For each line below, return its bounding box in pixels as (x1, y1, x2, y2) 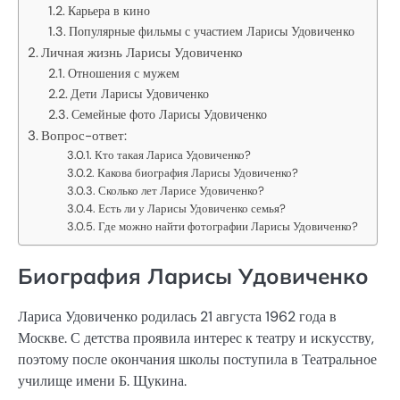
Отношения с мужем (67, 64, 179, 81)
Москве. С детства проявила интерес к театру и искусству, (18, 328, 374, 347)
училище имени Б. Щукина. (18, 371, 187, 390)
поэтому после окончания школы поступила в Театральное (18, 349, 377, 369)
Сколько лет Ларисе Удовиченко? (98, 182, 265, 198)
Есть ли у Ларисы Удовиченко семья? (98, 200, 287, 216)
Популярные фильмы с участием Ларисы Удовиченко (68, 22, 354, 39)
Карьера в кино (67, 2, 150, 19)
